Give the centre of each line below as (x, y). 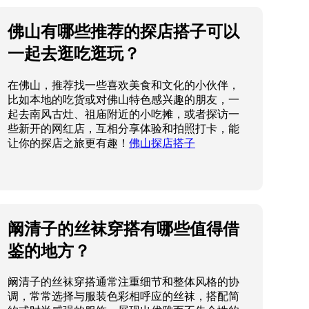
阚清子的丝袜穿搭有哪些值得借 (123, 228)
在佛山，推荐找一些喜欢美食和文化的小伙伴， (123, 85)
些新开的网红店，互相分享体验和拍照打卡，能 (123, 128)
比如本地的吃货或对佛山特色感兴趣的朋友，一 (123, 99)
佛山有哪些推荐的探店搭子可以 (123, 31)
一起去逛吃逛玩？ (73, 53)
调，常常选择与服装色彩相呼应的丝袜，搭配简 (123, 297)
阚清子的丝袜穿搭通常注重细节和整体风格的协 (123, 282)
